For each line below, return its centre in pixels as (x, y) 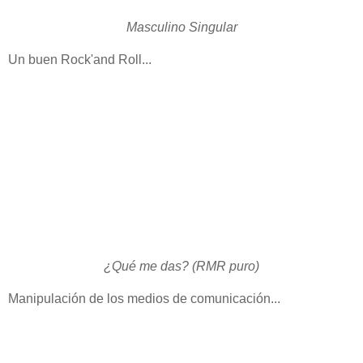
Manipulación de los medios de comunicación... (144, 298)
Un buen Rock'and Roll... (80, 59)
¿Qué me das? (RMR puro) (181, 266)
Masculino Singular (181, 27)
